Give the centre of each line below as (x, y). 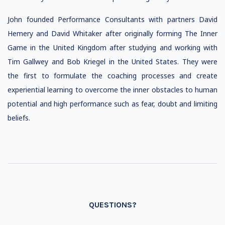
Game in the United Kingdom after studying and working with (113, 47)
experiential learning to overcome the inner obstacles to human (113, 90)
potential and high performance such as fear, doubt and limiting (113, 104)
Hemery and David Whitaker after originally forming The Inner (113, 33)
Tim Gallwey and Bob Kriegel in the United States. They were (113, 62)
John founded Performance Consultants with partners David (113, 19)
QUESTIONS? (113, 205)
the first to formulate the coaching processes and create (113, 76)
